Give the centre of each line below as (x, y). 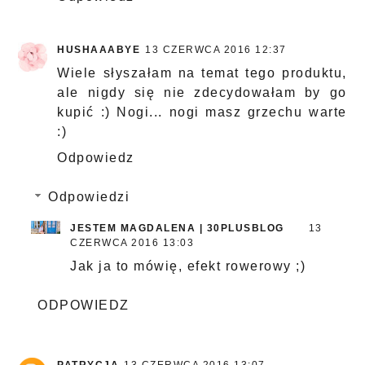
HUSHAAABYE (99, 50)
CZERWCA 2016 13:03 (132, 243)
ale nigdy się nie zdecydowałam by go (202, 93)
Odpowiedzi (89, 197)
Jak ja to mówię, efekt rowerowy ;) (188, 266)
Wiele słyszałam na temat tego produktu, (202, 73)
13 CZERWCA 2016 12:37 (216, 50)
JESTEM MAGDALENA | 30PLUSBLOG (177, 229)
